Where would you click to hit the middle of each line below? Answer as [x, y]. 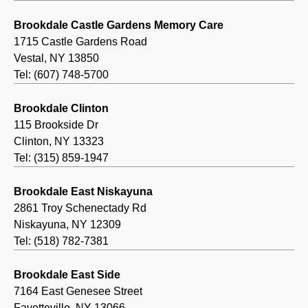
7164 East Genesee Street [78, 291]
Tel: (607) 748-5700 [61, 75]
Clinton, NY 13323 [59, 142]
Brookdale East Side [67, 275]
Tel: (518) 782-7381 [61, 241]
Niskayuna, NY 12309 [67, 225]
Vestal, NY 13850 [56, 58]
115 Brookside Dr [56, 125]
